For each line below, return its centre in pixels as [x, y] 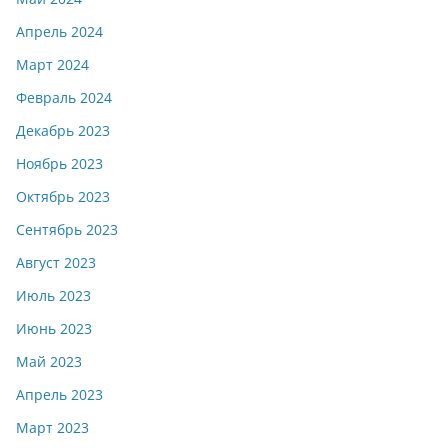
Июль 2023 [53, 295]
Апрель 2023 [59, 394]
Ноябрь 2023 [59, 163]
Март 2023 [52, 427]
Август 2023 [56, 262]
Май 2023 [49, 361]
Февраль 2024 [64, 97]
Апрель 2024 [59, 31]
